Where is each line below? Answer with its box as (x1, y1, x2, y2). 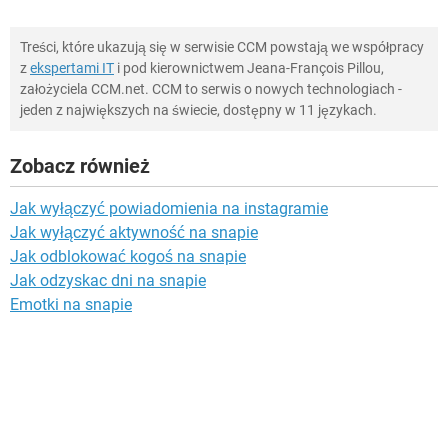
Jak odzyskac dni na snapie (10, 270, 206, 290)
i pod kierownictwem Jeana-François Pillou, (114, 59, 384, 76)
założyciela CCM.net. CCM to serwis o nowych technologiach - (20, 80, 402, 97)
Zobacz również (10, 153, 150, 178)
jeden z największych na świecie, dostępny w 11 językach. (20, 101, 377, 118)
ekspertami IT (30, 59, 114, 76)
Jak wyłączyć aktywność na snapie (10, 222, 258, 242)
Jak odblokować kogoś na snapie (10, 246, 246, 266)
